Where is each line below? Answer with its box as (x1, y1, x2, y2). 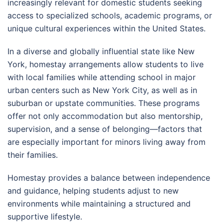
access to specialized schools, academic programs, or (7, 10, 212, 20)
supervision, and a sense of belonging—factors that (7, 124, 202, 134)
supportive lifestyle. (7, 212, 82, 222)
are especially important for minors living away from (7, 137, 206, 147)
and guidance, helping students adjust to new (7, 186, 179, 196)
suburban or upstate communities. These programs (7, 98, 200, 108)
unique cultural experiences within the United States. (7, 23, 206, 33)
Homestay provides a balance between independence (7, 173, 210, 183)
